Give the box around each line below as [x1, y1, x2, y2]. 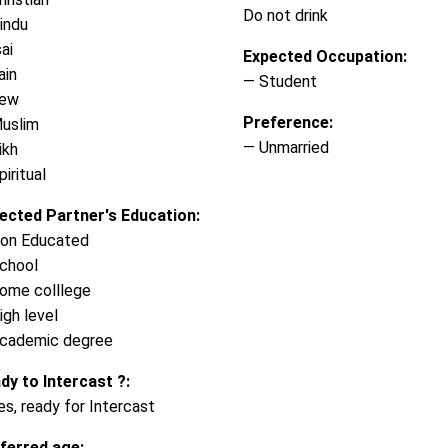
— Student [242, 71, 317, 91]
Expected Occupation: [242, 46, 407, 66]
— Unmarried [242, 137, 329, 157]
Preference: [242, 112, 333, 132]
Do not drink [242, 5, 328, 25]
